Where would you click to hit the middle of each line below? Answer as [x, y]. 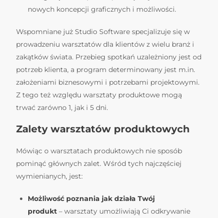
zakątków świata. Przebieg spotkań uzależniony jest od [109, 57]
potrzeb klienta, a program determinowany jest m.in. [106, 69]
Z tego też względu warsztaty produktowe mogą [99, 95]
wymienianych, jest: [49, 176]
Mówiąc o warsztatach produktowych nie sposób [99, 151]
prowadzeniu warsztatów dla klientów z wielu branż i [105, 44]
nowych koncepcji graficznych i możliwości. [103, 9]
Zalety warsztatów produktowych [104, 129]
